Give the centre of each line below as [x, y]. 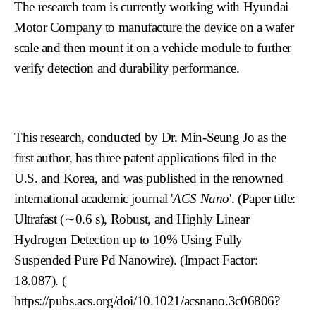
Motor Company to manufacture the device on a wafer [154, 27]
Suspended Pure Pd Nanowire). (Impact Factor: [136, 260]
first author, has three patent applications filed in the [146, 157]
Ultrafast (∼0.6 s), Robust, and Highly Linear [132, 219]
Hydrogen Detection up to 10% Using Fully [129, 239]
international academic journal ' [94, 198]
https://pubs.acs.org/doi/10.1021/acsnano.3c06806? [147, 300]
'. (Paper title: [263, 198]
